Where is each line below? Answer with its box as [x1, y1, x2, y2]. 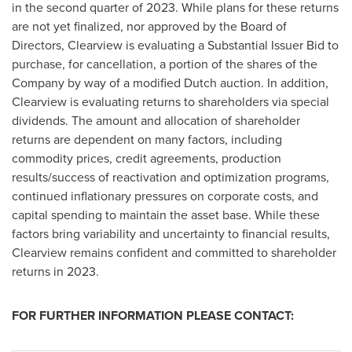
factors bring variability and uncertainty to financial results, [12, 224, 330, 243]
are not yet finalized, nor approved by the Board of [12, 16, 287, 35]
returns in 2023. [12, 262, 99, 280]
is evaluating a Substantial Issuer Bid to [123, 35, 339, 54]
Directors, [12, 35, 68, 54]
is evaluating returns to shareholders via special [67, 92, 329, 111]
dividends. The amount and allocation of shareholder [12, 111, 300, 130]
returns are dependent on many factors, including [12, 130, 282, 148]
